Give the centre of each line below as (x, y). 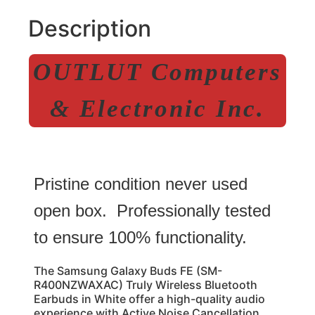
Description (90, 28)
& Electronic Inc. (157, 108)
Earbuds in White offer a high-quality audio (149, 299)
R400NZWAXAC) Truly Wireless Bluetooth (146, 285)
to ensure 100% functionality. (140, 237)
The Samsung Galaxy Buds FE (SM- (128, 271)
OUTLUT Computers (157, 72)
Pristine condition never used (141, 184)
